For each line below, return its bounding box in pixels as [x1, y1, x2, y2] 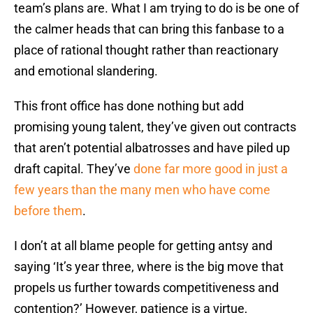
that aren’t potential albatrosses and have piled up [14, 140, 290, 156]
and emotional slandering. [14, 64, 158, 79]
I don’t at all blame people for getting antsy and [14, 238, 272, 254]
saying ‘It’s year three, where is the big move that [14, 259, 284, 275]
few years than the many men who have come [14, 182, 270, 198]
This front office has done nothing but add [14, 99, 244, 114]
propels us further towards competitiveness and [14, 280, 279, 296]
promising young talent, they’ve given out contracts [14, 119, 296, 135]
